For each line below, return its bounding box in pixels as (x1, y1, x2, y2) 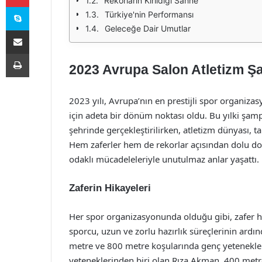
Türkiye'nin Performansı (105, 9, 194, 19)
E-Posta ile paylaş (29, 25, 51, 35)
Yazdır (29, 49, 51, 58)
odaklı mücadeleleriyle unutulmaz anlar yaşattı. (69, 153, 259, 165)
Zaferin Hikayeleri (69, 182, 151, 194)
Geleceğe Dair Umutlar (105, 23, 191, 33)
